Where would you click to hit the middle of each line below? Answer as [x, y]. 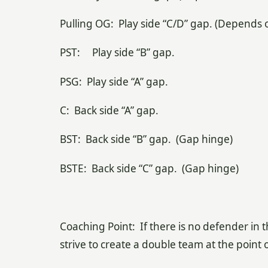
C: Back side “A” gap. [109, 111]
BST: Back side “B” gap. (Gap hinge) [146, 139]
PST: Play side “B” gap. [117, 53]
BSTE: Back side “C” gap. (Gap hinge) [149, 168]
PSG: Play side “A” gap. [114, 81]
